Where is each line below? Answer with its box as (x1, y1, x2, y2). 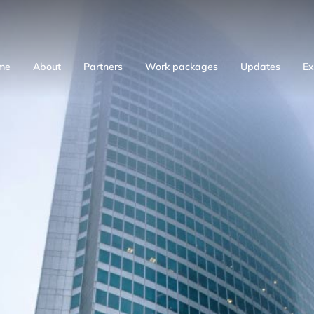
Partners (83, 60, 123, 73)
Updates (240, 60, 280, 73)
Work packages (145, 60, 218, 73)
